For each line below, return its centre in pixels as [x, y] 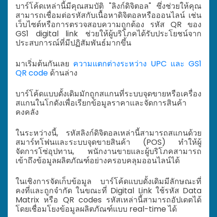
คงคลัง [27, 112]
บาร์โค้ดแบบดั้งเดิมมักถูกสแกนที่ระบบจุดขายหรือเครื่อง [108, 94]
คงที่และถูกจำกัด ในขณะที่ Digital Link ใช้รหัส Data [108, 191]
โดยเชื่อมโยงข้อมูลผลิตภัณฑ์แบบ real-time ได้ [96, 209]
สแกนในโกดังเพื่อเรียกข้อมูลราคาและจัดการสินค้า [101, 103]
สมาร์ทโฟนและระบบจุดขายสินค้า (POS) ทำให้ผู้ [108, 142]
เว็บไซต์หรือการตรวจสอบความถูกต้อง [83, 25]
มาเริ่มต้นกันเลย [44, 64]
